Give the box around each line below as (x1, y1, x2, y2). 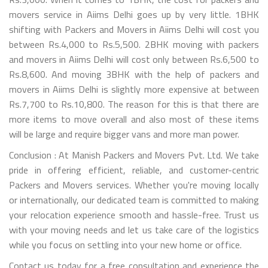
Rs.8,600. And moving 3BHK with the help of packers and (9, 66, 259, 81)
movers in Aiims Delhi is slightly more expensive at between (9, 81, 259, 96)
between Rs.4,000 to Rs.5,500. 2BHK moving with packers (9, 36, 259, 51)
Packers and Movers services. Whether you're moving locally (9, 177, 259, 192)
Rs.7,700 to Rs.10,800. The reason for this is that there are (9, 96, 259, 111)
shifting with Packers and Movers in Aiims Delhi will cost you (9, 22, 259, 36)
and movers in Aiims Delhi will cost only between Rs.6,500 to (9, 51, 259, 66)
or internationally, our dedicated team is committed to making (9, 192, 259, 207)
